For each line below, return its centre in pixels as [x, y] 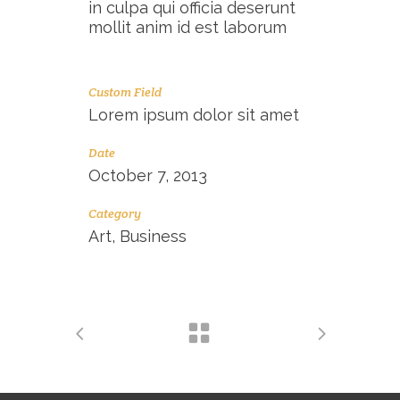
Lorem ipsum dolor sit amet [194, 115]
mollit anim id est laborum [187, 28]
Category [115, 214]
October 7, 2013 [148, 176]
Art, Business [137, 237]
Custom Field [125, 92]
